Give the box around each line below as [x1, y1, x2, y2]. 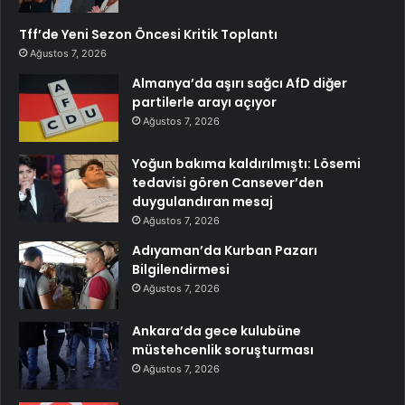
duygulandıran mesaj [132, 193, 273, 212]
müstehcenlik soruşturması [132, 341, 314, 360]
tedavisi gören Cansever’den [132, 174, 324, 193]
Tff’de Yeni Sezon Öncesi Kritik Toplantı [19, 25, 278, 44]
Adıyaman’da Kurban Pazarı [132, 241, 317, 260]
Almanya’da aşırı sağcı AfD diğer [132, 74, 347, 93]
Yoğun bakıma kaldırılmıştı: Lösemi [132, 155, 361, 174]
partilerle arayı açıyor [132, 93, 277, 112]
